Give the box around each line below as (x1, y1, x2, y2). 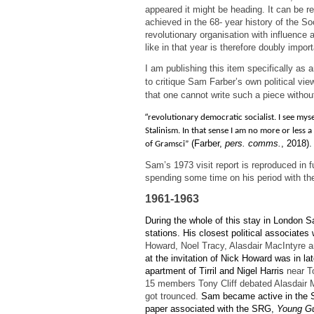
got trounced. (145, 290, 201, 301)
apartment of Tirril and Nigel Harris (145, 265, 284, 276)
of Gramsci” (145, 139, 189, 149)
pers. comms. (225, 137, 281, 149)
